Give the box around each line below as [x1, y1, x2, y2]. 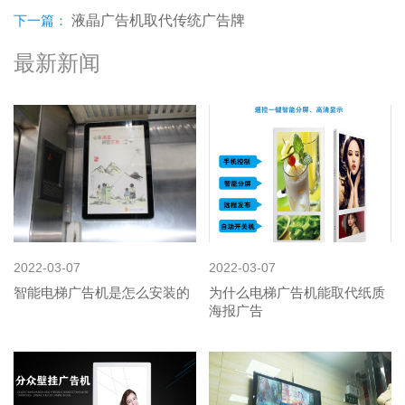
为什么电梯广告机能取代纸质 [209, 284, 385, 300]
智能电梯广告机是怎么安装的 [14, 284, 190, 300]
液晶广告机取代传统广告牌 [71, 12, 245, 28]
